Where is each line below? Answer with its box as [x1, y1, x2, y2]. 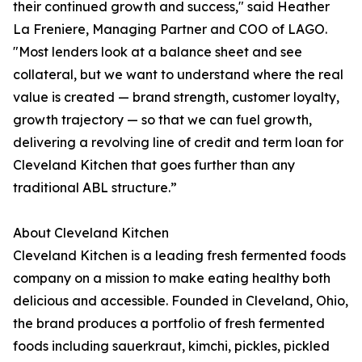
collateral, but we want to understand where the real [13, 66, 343, 82]
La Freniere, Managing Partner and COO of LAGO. [13, 21, 327, 37]
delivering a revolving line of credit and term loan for [13, 134, 343, 150]
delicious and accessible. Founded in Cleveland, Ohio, [13, 293, 348, 309]
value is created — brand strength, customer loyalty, [13, 89, 339, 105]
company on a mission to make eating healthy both [13, 270, 330, 286]
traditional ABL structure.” [13, 179, 177, 196]
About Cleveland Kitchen [13, 225, 169, 241]
